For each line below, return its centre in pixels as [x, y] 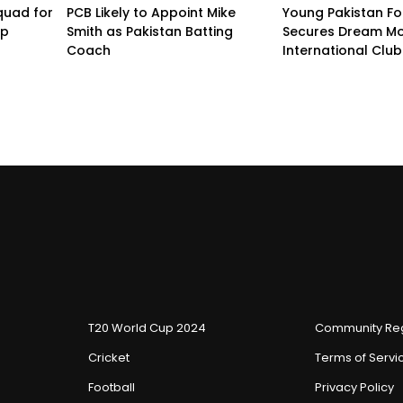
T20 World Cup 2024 [147, 327]
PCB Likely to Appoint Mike [151, 12]
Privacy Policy [354, 387]
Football [112, 387]
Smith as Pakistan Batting [150, 31]
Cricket [109, 357]
